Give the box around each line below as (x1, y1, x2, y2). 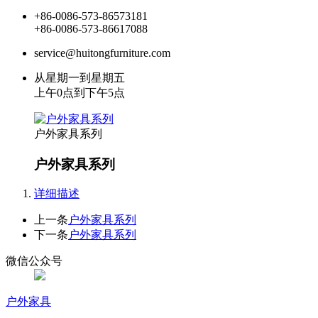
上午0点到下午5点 (34, 86, 125, 99)
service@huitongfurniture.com (34, 46, 170, 59)
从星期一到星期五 (34, 71, 125, 84)
